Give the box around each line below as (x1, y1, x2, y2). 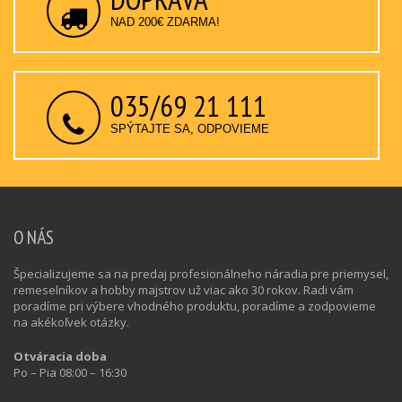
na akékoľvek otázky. (13, 314, 129, 330)
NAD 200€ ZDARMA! (110, 15, 220, 29)
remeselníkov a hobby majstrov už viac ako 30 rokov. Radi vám (13, 282, 354, 298)
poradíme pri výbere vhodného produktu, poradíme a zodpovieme (13, 298, 376, 314)
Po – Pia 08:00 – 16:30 (13, 364, 127, 380)
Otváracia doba (13, 348, 107, 364)
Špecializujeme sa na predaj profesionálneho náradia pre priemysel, (13, 266, 389, 282)
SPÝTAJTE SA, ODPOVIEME (110, 122, 269, 135)
